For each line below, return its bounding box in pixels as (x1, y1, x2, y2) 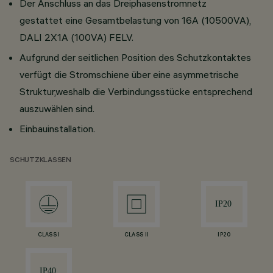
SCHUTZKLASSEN (10, 157, 71, 165)
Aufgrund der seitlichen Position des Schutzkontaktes (19, 51, 251, 63)
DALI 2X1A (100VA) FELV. (19, 31, 133, 43)
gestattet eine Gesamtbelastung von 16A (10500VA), (19, 14, 251, 26)
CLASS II (124, 232, 149, 238)
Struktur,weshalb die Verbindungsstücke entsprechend (19, 85, 252, 97)
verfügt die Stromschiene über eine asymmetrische (19, 68, 239, 80)
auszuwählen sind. (19, 102, 94, 115)
